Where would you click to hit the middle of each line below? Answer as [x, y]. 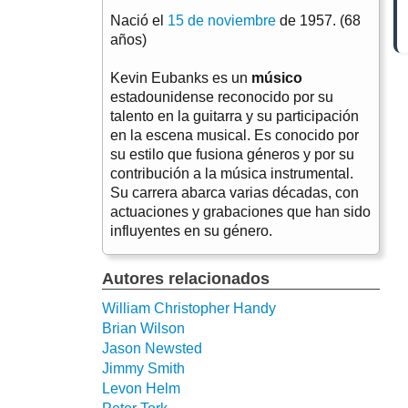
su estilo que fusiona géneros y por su [232, 154]
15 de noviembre [222, 20]
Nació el [139, 20]
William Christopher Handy [189, 308]
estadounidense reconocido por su [222, 97]
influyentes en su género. [191, 230]
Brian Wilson [143, 328]
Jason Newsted [152, 348]
